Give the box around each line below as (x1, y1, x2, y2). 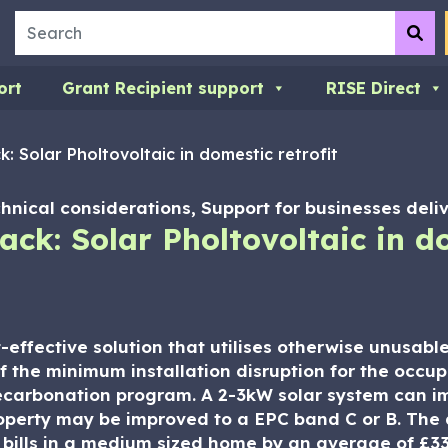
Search (15, 13, 70, 33)
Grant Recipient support (62, 78, 264, 98)
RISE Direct (326, 78, 421, 98)
